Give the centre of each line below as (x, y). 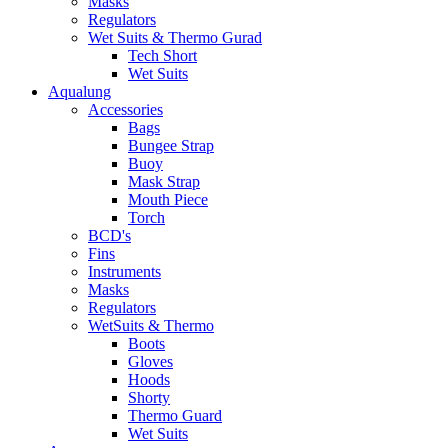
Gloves (150, 361)
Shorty (149, 397)
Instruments (124, 271)
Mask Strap (164, 181)
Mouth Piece (168, 199)
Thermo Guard (175, 415)
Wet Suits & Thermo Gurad (175, 37)
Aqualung (79, 91)
